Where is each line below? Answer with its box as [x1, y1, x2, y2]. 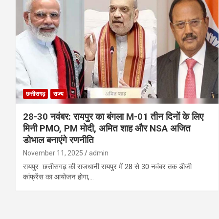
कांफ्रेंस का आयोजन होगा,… [23, 172, 94, 181]
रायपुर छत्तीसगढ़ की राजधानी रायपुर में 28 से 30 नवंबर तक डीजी [23, 162, 192, 171]
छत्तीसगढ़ [26, 90, 45, 97]
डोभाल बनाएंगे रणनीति [23, 134, 94, 146]
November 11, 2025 [23, 149, 83, 157]
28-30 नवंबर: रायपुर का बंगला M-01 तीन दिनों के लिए [23, 110, 203, 122]
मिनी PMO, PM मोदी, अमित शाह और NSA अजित [23, 122, 191, 134]
